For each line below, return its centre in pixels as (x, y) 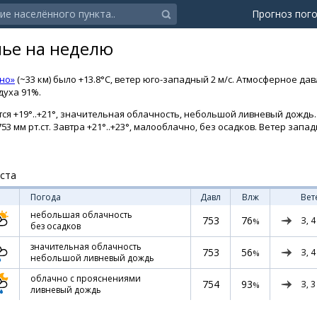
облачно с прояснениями (86, 278)
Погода (46, 197)
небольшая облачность (81, 215)
